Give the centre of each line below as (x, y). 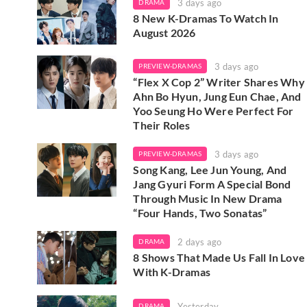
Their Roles (162, 125)
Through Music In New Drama (208, 199)
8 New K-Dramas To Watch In (206, 18)
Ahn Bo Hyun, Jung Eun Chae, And (217, 97)
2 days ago (200, 242)
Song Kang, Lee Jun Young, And (210, 170)
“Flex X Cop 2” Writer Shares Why (219, 82)
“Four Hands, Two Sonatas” (200, 213)
